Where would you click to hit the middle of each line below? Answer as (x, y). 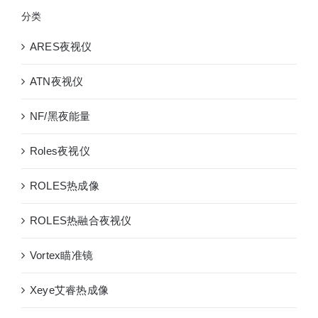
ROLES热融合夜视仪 (81, 220)
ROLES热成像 (65, 185)
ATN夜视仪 (57, 81)
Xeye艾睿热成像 (70, 290)
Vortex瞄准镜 (62, 255)
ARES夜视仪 (61, 46)
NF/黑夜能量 (60, 116)
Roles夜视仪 (60, 150)
